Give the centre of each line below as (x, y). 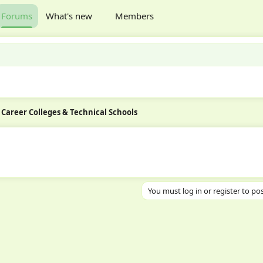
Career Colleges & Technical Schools (70, 112)
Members (134, 16)
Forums (17, 16)
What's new (69, 16)
